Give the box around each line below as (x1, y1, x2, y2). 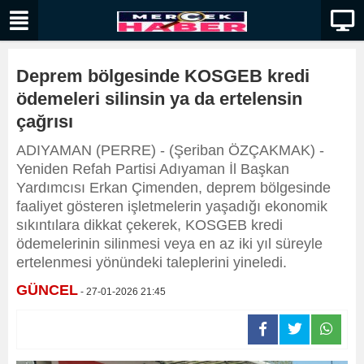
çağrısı (16, 111, 73, 132)
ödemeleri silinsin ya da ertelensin (16, 89, 302, 109)
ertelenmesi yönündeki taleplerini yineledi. (16, 254, 287, 271)
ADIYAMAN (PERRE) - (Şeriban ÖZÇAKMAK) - (16, 142, 324, 158)
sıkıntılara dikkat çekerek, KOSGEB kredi (16, 217, 283, 233)
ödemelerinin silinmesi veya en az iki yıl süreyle (16, 236, 323, 252)
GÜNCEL (16, 282, 78, 298)
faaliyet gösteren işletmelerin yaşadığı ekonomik (16, 198, 327, 214)
